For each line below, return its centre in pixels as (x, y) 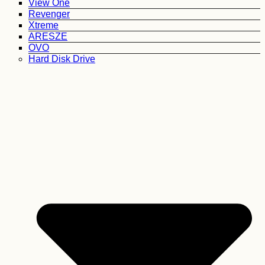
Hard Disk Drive (62, 59)
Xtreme (43, 25)
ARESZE (48, 37)
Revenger (49, 14)
